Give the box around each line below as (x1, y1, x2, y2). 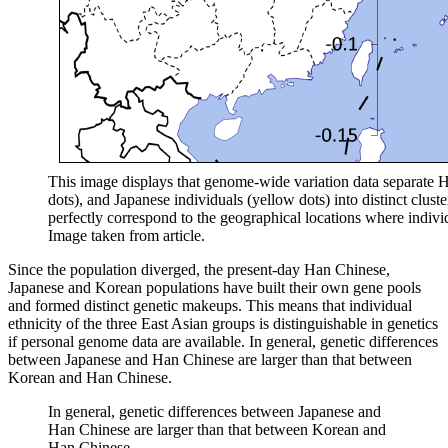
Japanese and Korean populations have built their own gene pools (8, 278, 421, 296)
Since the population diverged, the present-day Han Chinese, (8, 260, 390, 278)
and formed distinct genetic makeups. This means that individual (8, 296, 412, 314)
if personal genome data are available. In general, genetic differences (8, 332, 438, 350)
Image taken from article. (48, 226, 205, 244)
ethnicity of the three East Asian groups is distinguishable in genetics (8, 314, 438, 332)
